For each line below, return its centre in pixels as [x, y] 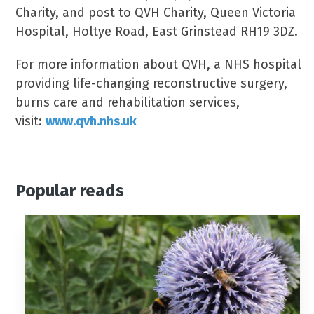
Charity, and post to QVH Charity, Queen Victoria [156, 13]
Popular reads [70, 191]
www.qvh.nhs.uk [91, 121]
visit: [31, 121]
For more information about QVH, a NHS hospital [159, 64]
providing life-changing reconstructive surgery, [152, 83]
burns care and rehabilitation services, [128, 102]
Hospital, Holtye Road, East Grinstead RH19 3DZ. [157, 32]
